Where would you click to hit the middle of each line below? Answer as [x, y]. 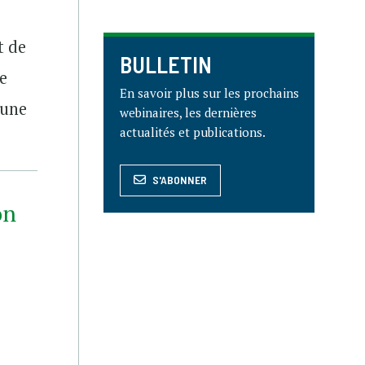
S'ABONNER [180, 180]
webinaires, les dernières [188, 112]
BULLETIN [166, 64]
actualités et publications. [193, 132]
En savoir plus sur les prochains [209, 93]
